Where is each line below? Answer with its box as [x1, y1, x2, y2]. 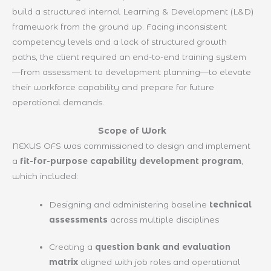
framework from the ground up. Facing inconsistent [12, 21, 227, 31]
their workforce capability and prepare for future [12, 82, 214, 92]
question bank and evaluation [95, 242, 231, 252]
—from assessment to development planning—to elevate [12, 67, 251, 77]
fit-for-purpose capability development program [20, 155, 241, 166]
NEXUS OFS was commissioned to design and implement [12, 140, 250, 151]
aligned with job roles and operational [78, 257, 241, 267]
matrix [49, 257, 79, 267]
